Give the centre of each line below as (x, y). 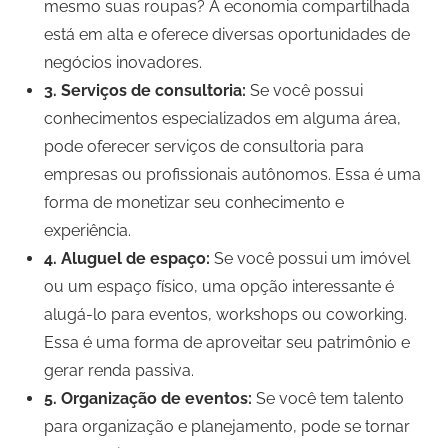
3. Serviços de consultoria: (145, 91)
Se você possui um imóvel (310, 259)
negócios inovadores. (123, 63)
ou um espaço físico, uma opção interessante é (219, 287)
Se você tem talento (328, 399)
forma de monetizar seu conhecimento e (194, 203)
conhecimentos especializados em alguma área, (222, 119)
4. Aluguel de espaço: (127, 259)
